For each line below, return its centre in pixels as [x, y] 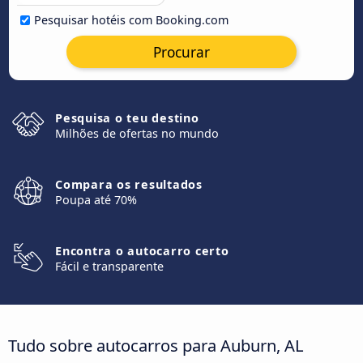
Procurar [181, 52]
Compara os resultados [129, 184]
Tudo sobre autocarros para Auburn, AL [156, 345]
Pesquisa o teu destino [127, 118]
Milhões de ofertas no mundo [137, 133]
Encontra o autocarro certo [142, 251]
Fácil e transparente [109, 266]
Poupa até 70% [96, 200]
